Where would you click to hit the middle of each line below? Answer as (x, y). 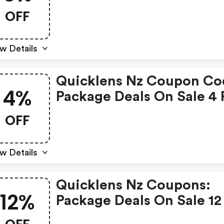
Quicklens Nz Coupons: (133, 185)
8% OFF (81, 8)
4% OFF (81, 112)
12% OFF (83, 216)
